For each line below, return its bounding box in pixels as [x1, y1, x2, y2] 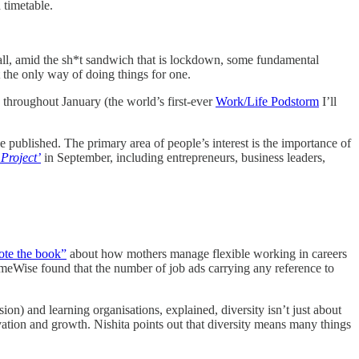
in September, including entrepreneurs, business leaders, [41, 150, 325, 164]
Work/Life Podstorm [216, 94, 319, 108]
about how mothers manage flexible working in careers [67, 246, 347, 260]
